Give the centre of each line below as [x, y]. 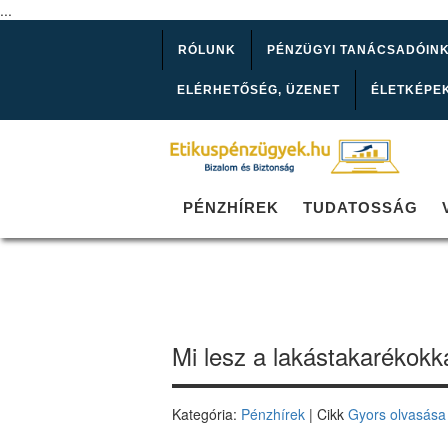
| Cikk [326, 414]
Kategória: [206, 414]
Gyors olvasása [397, 414]
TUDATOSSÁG [360, 208]
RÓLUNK [207, 50]
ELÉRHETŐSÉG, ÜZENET [258, 90]
